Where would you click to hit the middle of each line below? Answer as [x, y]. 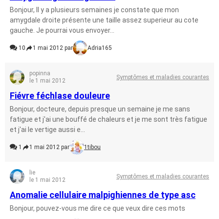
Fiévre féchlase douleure [60, 96]
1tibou [92, 147]
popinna [40, 73]
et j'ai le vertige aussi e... [47, 130]
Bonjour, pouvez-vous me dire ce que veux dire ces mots [98, 208]
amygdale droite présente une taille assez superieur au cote [104, 20]
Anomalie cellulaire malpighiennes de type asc [103, 195]
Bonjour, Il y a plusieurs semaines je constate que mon [94, 10]
